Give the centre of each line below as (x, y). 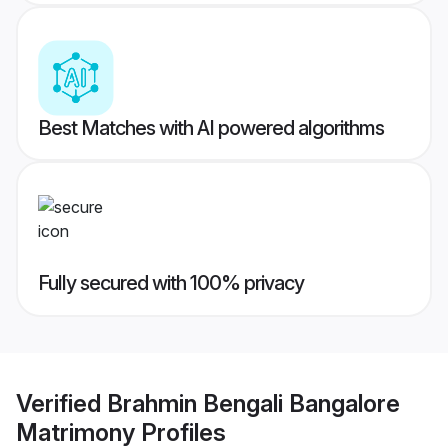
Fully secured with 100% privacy (171, 283)
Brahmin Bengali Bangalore (253, 403)
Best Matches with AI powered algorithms (211, 128)
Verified (61, 403)
